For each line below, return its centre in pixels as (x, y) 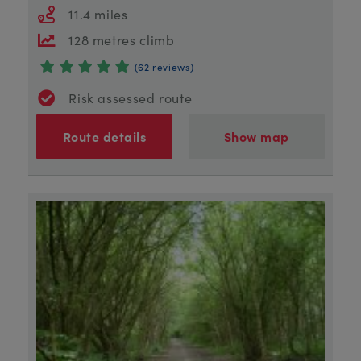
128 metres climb (122, 39)
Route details (104, 137)
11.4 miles (98, 13)
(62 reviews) (164, 66)
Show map (256, 137)
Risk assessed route (131, 97)
